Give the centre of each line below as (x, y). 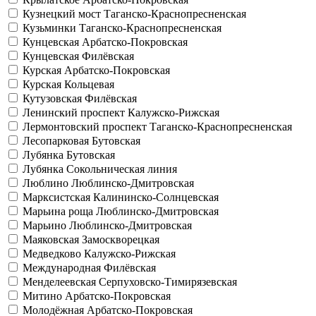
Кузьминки (51, 28)
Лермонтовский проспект (86, 127)
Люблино (47, 183)
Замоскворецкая (121, 239)
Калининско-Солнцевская (156, 197)
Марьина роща (59, 211)
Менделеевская (61, 282)
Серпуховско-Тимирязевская (168, 282)
